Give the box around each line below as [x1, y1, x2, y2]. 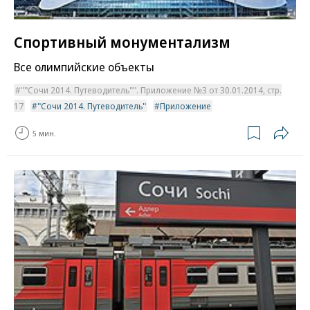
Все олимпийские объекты [14, 59, 154, 75]
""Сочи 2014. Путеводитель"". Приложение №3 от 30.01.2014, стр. [21, 84, 282, 97]
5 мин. [33, 127, 56, 138]
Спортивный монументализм [14, 31, 230, 53]
